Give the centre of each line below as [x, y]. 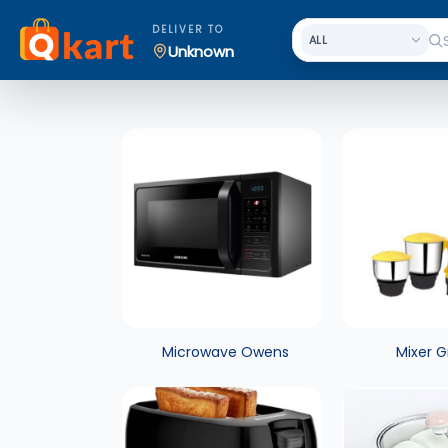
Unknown [201, 51]
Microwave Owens [225, 352]
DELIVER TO [188, 29]
